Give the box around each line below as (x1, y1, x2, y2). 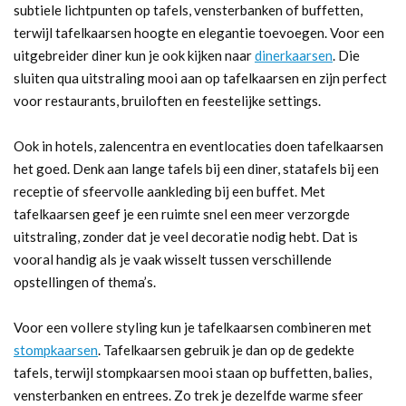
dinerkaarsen (255, 46, 333, 63)
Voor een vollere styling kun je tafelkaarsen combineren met (14, 318, 372, 335)
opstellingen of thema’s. (14, 273, 156, 290)
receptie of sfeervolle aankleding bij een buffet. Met (14, 182, 325, 199)
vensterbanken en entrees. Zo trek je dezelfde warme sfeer (14, 386, 363, 403)
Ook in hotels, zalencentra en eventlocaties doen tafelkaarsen (14, 137, 383, 154)
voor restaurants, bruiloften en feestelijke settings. (14, 92, 321, 109)
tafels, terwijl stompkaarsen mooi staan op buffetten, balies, (14, 363, 372, 381)
